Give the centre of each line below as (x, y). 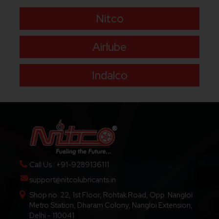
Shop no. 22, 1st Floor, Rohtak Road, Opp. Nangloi (111, 195)
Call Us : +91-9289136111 (69, 164)
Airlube (109, 47)
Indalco (109, 76)
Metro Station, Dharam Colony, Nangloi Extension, (111, 205)
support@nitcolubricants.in (73, 180)
